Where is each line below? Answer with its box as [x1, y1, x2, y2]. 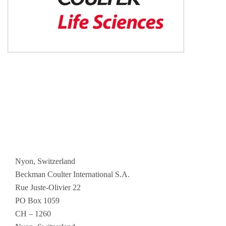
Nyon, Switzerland [15, 156, 75, 165]
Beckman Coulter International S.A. [15, 169, 130, 179]
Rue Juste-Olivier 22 [15, 183, 81, 192]
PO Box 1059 [15, 196, 60, 205]
